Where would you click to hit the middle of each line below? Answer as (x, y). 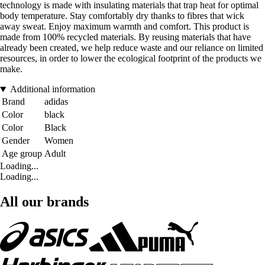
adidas (56, 102)
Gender (16, 141)
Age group (22, 154)
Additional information (52, 89)
